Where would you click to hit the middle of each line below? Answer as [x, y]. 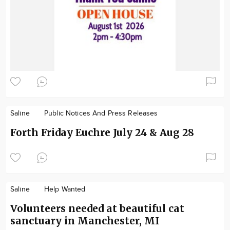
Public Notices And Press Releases [101, 114]
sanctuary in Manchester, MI [85, 221]
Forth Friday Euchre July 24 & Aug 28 [102, 133]
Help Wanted [65, 190]
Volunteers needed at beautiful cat [97, 209]
